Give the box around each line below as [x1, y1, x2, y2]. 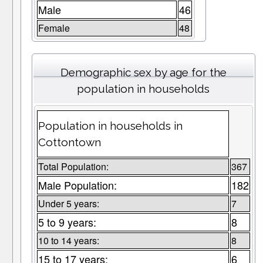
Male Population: [38, 177, 117, 193]
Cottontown [38, 136, 101, 149]
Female [38, 21, 70, 35]
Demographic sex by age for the [60, 66, 227, 79]
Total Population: [38, 160, 109, 174]
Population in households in [38, 119, 183, 133]
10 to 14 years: [38, 234, 99, 248]
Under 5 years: [38, 197, 99, 211]
